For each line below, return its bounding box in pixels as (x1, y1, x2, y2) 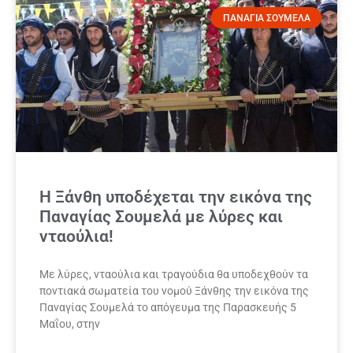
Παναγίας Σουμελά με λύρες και (39, 207, 283, 227)
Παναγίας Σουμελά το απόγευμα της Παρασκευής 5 (39, 301, 296, 314)
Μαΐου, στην (39, 318, 100, 331)
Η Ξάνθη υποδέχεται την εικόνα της (39, 188, 312, 207)
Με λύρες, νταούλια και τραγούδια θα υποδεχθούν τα (39, 268, 308, 281)
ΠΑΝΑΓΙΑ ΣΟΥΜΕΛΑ (222, 12, 310, 24)
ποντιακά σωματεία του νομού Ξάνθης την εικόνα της (39, 284, 309, 298)
